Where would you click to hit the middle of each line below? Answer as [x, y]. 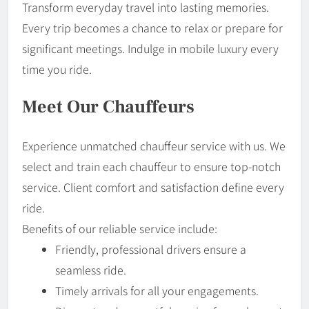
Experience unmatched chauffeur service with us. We [154, 145]
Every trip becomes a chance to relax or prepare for [152, 27]
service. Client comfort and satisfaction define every [153, 187]
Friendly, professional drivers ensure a [151, 249]
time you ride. [57, 69]
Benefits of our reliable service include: [120, 228]
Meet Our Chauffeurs [108, 107]
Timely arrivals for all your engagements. [157, 290]
